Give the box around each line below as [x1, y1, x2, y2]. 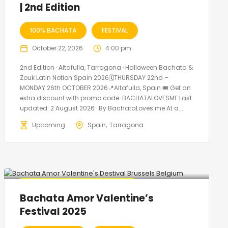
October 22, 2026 [32, 44, 83, 53]
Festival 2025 [19, 205, 87, 219]
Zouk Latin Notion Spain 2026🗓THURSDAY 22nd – [19, 73, 168, 82]
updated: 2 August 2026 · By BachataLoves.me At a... [19, 104, 183, 113]
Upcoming [32, 121, 65, 130]
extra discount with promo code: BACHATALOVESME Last [19, 94, 192, 103]
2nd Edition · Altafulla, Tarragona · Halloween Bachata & [19, 63, 193, 72]
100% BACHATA [30, 26, 76, 35]
